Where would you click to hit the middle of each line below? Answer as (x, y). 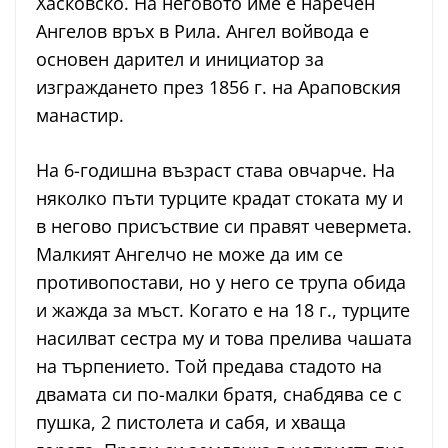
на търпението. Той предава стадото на (209, 366)
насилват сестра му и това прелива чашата (224, 338)
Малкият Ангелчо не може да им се (189, 254)
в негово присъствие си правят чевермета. (224, 226)
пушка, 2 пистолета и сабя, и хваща (191, 422)
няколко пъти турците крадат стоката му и (219, 198)
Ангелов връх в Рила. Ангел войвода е (202, 31)
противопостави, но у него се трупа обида (221, 282)
